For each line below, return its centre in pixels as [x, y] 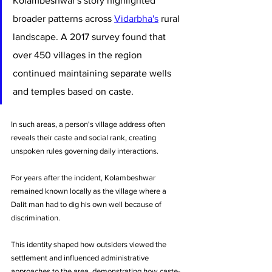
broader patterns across [63, 18]
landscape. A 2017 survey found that [90, 36]
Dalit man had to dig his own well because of [87, 204]
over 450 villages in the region [79, 55]
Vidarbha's [136, 18]
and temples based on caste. [74, 91]
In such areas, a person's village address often [89, 124]
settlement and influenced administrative [81, 257]
